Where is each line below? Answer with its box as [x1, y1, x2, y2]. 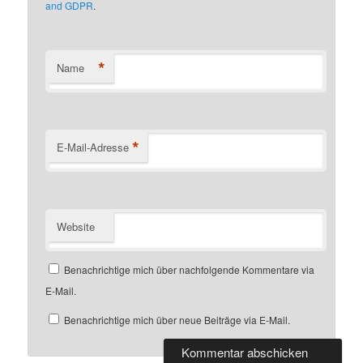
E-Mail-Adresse [57, 139, 130, 156]
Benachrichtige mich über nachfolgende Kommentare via [64, 263, 315, 277]
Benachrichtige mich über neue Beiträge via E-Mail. [64, 313, 291, 327]
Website [57, 219, 96, 235]
